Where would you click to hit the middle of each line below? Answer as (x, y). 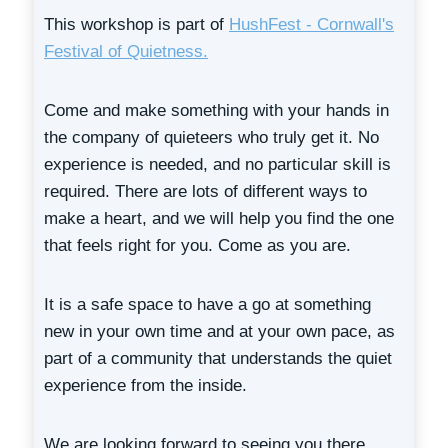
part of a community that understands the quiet (218, 358)
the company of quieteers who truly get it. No (211, 137)
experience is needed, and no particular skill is (217, 164)
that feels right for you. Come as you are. (197, 245)
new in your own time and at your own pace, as (219, 331)
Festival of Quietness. (126, 51)
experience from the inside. (145, 385)
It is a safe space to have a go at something (207, 304)
